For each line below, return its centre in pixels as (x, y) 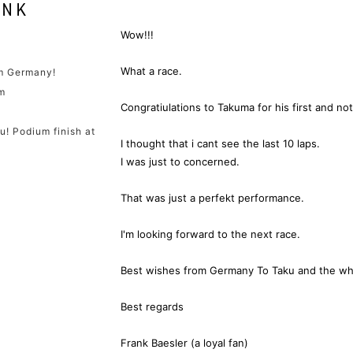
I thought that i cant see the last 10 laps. (220, 143)
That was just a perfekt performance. (212, 198)
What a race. (151, 71)
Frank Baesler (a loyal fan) (184, 343)
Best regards (152, 307)
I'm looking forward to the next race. (210, 234)
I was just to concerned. (180, 162)
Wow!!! (137, 35)
